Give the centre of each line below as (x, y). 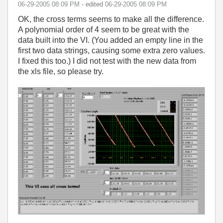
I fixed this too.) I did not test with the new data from (107, 61)
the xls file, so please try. (61, 71)
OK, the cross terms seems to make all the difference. (111, 19)
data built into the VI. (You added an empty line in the (111, 40)
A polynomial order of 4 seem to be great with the (104, 30)
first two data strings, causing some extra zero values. (111, 51)
